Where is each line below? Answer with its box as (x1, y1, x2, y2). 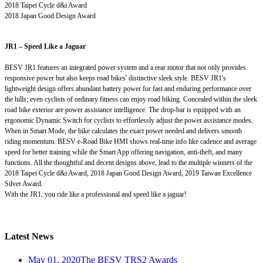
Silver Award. (5, 180, 43, 188)
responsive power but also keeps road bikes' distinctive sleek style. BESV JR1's (5, 74, 226, 83)
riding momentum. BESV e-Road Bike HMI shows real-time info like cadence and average (5, 137, 257, 146)
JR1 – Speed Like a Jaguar (5, 42, 86, 51)
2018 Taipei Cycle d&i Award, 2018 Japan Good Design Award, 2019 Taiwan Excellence (5, 169, 252, 178)
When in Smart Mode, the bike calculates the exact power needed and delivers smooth (5, 127, 242, 136)
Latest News (5, 231, 53, 242)
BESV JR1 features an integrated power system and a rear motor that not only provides (5, 63, 246, 72)
